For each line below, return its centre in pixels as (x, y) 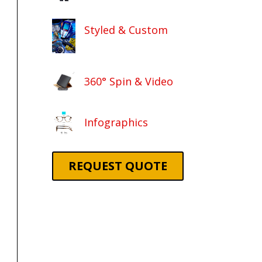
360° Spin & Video (129, 82)
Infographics (116, 122)
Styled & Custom (126, 30)
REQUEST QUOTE (118, 166)
